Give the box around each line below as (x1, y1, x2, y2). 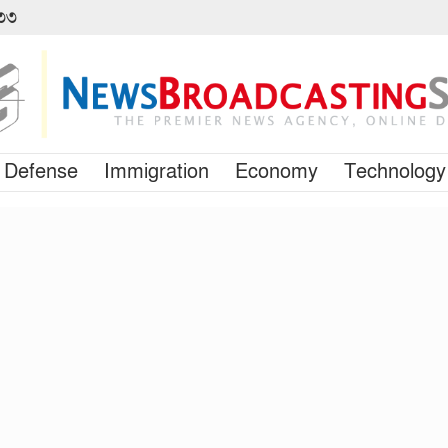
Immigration (104, 159, 209, 185)
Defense (4, 159, 78, 185)
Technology (344, 159, 446, 185)
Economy (235, 159, 318, 185)
